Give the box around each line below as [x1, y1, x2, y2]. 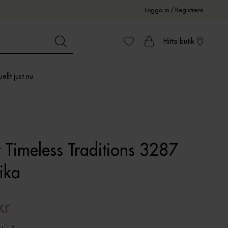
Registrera [175, 6, 204, 14]
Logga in [145, 6, 169, 14]
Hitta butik [163, 37, 194, 46]
